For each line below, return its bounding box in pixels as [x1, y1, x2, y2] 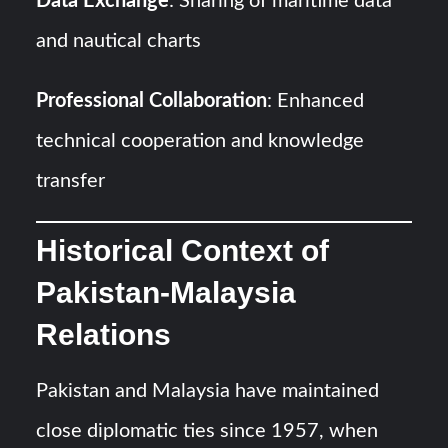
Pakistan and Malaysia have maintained [36, 381, 380, 402]
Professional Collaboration [36, 91, 268, 112]
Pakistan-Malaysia [36, 276, 297, 310]
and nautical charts [36, 31, 202, 52]
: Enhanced [267, 91, 365, 112]
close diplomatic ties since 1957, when [36, 421, 379, 442]
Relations [36, 318, 172, 352]
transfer [36, 171, 106, 192]
